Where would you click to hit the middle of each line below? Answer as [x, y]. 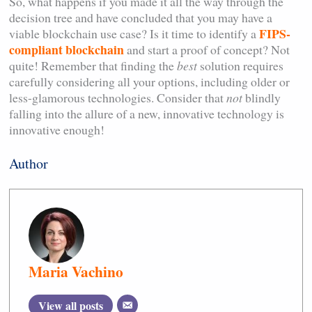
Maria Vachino [76, 272]
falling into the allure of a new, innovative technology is [147, 114]
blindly [262, 98]
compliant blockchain [67, 50]
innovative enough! [61, 130]
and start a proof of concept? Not [207, 50]
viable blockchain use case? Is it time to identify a [134, 34]
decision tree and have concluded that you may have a [141, 18]
